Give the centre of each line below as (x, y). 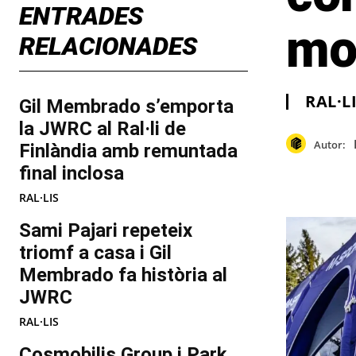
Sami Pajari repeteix (106, 231)
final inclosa (72, 174)
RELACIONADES (108, 46)
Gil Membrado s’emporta (126, 107)
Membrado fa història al (123, 275)
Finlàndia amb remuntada (128, 151)
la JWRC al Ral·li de (103, 129)
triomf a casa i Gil (95, 253)
